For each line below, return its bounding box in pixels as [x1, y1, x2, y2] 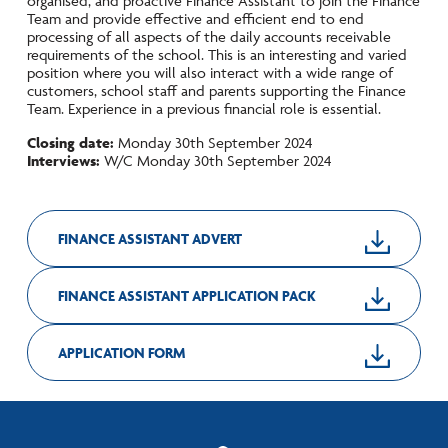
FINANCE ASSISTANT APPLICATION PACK [57, 286, 316, 306]
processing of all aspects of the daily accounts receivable [26, 27, 391, 47]
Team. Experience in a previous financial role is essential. [26, 99, 381, 119]
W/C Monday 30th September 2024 [99, 151, 332, 171]
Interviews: [26, 151, 100, 171]
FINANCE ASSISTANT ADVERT [57, 229, 242, 249]
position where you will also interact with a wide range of [26, 63, 393, 83]
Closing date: [26, 133, 114, 153]
